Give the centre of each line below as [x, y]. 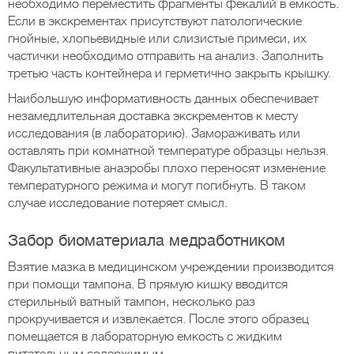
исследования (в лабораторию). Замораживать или [154, 134]
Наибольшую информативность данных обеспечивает [163, 99]
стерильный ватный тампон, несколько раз [132, 302]
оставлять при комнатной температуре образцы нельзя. [168, 151]
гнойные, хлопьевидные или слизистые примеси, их [157, 39]
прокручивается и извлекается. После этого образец [158, 319]
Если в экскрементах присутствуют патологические [155, 21]
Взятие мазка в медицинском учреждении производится [171, 267]
